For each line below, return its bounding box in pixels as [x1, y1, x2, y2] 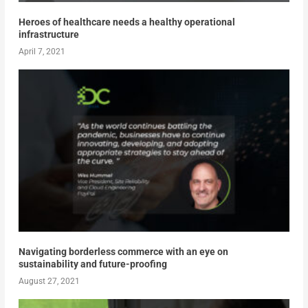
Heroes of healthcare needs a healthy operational [18, 16, 235, 28]
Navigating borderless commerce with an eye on [18, 246, 228, 258]
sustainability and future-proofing [18, 258, 167, 270]
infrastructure [18, 29, 79, 41]
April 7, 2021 [18, 47, 65, 57]
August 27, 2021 [18, 276, 80, 287]
